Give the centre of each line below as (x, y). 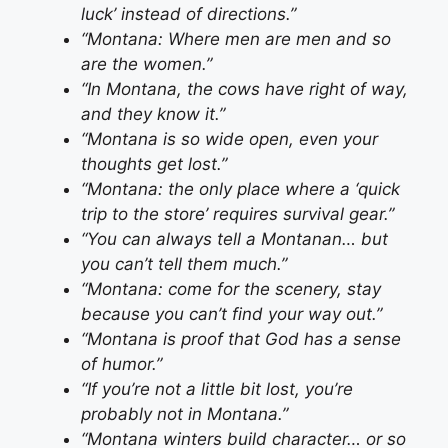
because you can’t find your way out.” (231, 314)
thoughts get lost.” (154, 164)
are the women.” (146, 64)
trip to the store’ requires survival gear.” (237, 214)
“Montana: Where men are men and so (236, 39)
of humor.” (121, 364)
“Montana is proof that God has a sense (241, 339)
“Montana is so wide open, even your (229, 139)
